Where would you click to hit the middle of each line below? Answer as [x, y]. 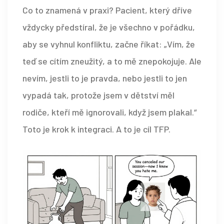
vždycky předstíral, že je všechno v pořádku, [109, 27]
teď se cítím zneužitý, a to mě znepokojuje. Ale [112, 61]
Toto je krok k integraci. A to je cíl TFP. [96, 129]
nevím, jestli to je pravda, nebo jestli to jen [105, 78]
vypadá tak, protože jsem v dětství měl [98, 95]
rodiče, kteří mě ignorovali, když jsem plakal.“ [109, 112]
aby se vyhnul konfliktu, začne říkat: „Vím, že [109, 44]
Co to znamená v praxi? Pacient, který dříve [107, 10]
